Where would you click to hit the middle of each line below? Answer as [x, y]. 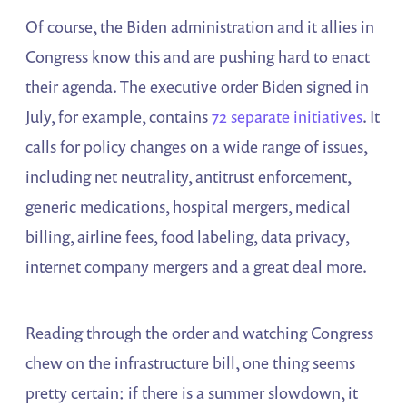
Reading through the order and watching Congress [200, 332]
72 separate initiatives [288, 116]
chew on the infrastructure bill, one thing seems [191, 362]
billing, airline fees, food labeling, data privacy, [188, 236]
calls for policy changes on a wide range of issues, [197, 146]
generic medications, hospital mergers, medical [189, 206]
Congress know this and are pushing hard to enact [198, 56]
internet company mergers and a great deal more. [197, 266]
